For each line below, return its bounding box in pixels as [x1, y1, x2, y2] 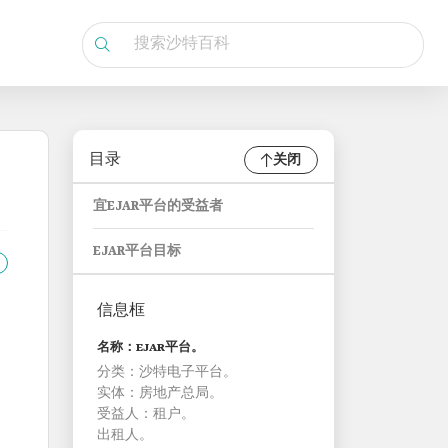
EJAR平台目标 [93, 243, 181, 260]
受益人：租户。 [97, 406, 195, 423]
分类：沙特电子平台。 [97, 364, 237, 381]
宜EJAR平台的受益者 [93, 198, 223, 215]
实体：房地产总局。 [97, 385, 223, 402]
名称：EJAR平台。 [97, 340, 204, 356]
